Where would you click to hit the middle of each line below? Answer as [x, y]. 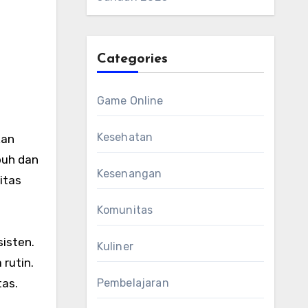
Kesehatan [125, 137]
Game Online [130, 101]
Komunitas [125, 210]
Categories [132, 59]
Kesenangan [129, 174]
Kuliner [115, 246]
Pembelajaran [133, 283]
